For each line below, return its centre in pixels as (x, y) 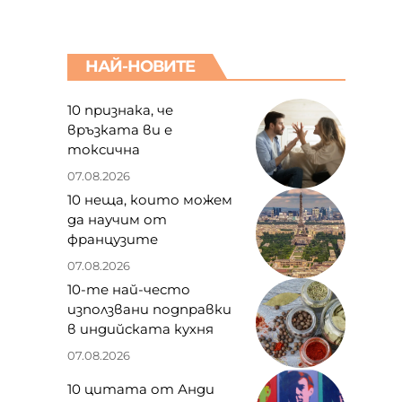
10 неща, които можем (149, 200)
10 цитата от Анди (140, 389)
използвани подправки (149, 310)
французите (112, 240)
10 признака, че (120, 110)
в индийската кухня (140, 329)
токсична (103, 150)
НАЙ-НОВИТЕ (140, 66)
